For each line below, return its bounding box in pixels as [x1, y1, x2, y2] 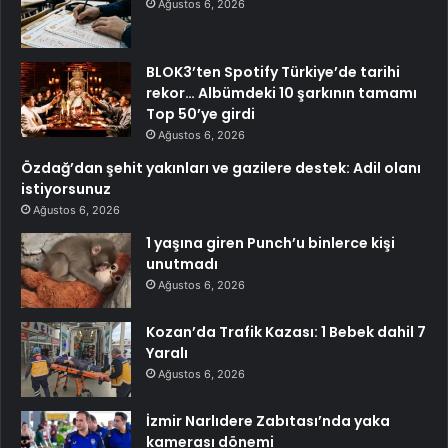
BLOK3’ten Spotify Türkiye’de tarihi [146, 62, 400, 83]
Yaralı [146, 343, 188, 364]
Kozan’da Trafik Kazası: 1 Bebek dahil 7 [146, 322, 426, 343]
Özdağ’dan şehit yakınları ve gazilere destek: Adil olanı [21, 158, 421, 179]
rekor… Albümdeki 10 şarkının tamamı [146, 83, 417, 104]
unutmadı [146, 254, 218, 275]
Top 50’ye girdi [146, 104, 255, 125]
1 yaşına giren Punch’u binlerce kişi [146, 233, 395, 254]
